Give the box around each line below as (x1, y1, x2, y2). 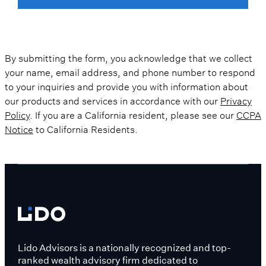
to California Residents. (33, 121, 138, 135)
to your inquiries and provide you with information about (5, 78, 248, 93)
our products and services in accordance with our (5, 92, 220, 107)
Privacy (220, 92, 252, 107)
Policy (5, 106, 30, 121)
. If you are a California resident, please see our (30, 106, 236, 121)
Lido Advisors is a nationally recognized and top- (17, 242, 231, 254)
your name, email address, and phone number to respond (5, 64, 255, 78)
